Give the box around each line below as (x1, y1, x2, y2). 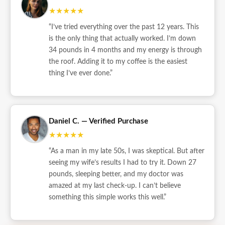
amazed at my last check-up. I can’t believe (49, 181, 181, 189)
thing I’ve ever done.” (49, 69, 113, 77)
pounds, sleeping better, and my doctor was (49, 170, 183, 178)
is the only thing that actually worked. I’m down (49, 34, 196, 42)
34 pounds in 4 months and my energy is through (49, 46, 202, 54)
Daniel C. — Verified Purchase (49, 117, 148, 125)
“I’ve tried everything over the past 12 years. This (49, 23, 199, 31)
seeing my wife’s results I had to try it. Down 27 (49, 158, 196, 166)
